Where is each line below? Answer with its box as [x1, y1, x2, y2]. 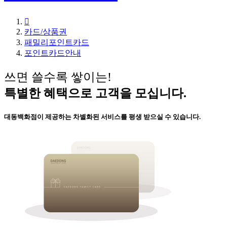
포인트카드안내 [24, 49, 81, 58]
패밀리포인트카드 [24, 38, 89, 47]
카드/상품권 [24, 27, 67, 36]
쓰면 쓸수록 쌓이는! [4, 70, 111, 84]
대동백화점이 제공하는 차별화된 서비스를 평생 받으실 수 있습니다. [4, 113, 201, 121]
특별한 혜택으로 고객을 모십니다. [4, 87, 186, 100]
